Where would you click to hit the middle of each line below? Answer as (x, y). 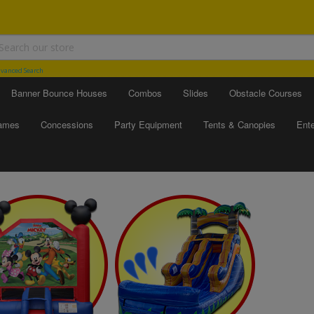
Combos (145, 93)
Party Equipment (148, 124)
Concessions (67, 124)
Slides (196, 93)
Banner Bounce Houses (59, 93)
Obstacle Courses (266, 93)
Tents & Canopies (239, 124)
